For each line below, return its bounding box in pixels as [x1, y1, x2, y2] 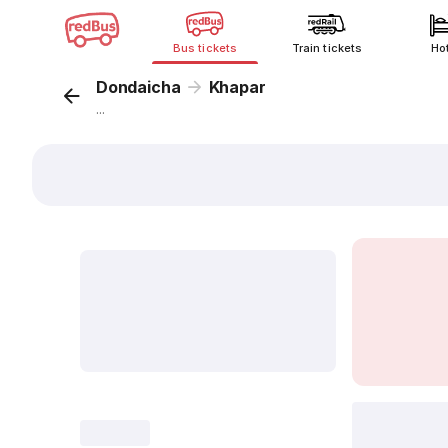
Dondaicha [96, 77, 181, 97]
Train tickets [292, 41, 362, 55]
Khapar [208, 77, 266, 97]
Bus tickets [173, 41, 237, 55]
